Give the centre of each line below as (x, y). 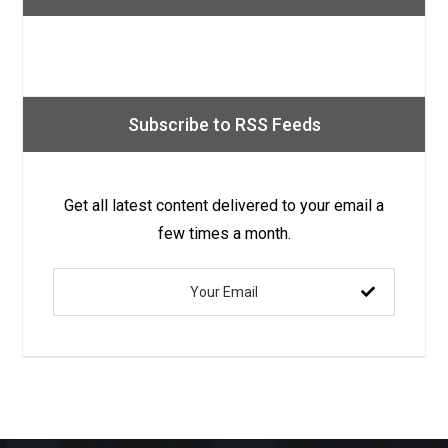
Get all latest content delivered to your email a (224, 205)
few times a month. (224, 233)
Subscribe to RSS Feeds (224, 124)
